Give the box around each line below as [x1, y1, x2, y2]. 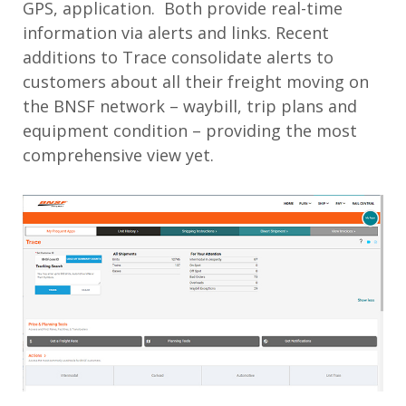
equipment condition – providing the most [23, 120, 357, 142]
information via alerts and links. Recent [23, 22, 329, 44]
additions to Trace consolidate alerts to [23, 46, 333, 69]
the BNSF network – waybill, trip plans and [23, 95, 357, 118]
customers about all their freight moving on [23, 71, 369, 93]
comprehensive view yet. [23, 144, 214, 167]
